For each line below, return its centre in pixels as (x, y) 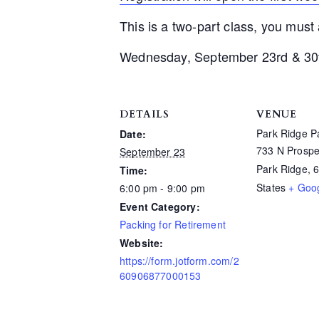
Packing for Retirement (173, 224)
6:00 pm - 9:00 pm (163, 188)
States (271, 187)
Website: (142, 243)
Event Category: (160, 206)
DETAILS (145, 114)
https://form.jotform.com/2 (179, 261)
